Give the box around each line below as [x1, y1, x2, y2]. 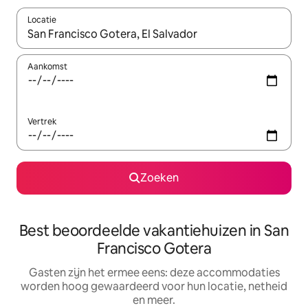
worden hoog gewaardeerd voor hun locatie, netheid [21, 279, 287, 294]
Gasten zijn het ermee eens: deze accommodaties [28, 265, 280, 280]
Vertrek [27, 116, 56, 128]
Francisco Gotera [96, 239, 212, 259]
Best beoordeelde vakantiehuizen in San [19, 221, 289, 241]
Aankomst [27, 61, 67, 73]
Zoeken [140, 170, 179, 186]
